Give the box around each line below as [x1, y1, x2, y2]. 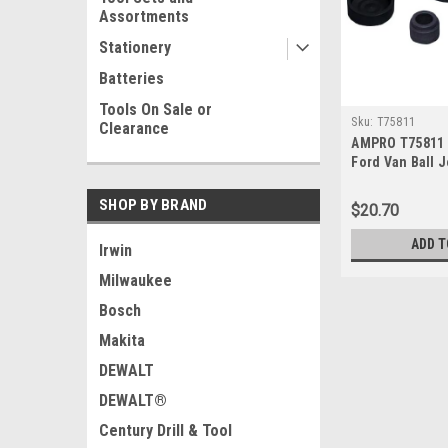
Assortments [99, 7, 189, 26]
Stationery [99, 38, 171, 57]
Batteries [99, 69, 164, 88]
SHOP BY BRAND [99, 196, 208, 214]
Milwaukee [99, 271, 172, 290]
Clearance [99, 119, 169, 138]
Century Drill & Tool [99, 421, 232, 440]
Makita [99, 331, 145, 350]
